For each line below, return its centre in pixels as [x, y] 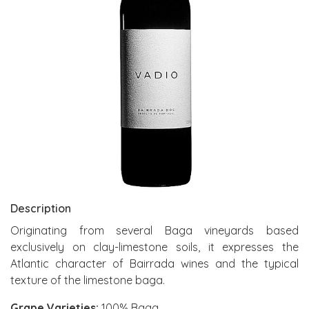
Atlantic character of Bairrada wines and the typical [154, 263]
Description [41, 208]
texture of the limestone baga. [88, 280]
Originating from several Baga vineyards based [154, 230]
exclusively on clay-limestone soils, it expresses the [154, 247]
